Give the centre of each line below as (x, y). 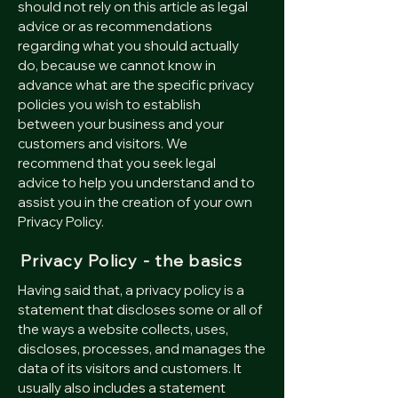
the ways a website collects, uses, (123, 329)
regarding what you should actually (128, 46)
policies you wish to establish (109, 104)
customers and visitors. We (103, 143)
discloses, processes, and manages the (142, 349)
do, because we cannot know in (117, 65)
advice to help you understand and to (136, 183)
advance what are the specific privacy (136, 85)
